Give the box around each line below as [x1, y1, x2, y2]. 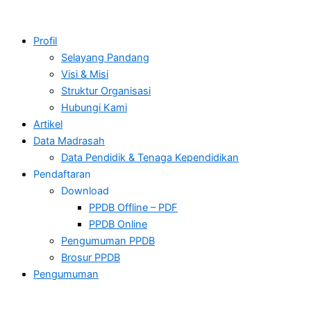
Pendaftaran [33, 167, 91, 180]
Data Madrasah [33, 134, 105, 147]
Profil [33, 34, 57, 47]
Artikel [33, 117, 62, 131]
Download [61, 184, 109, 197]
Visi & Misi [61, 67, 108, 81]
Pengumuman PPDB [61, 234, 155, 247]
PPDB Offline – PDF [89, 201, 178, 214]
